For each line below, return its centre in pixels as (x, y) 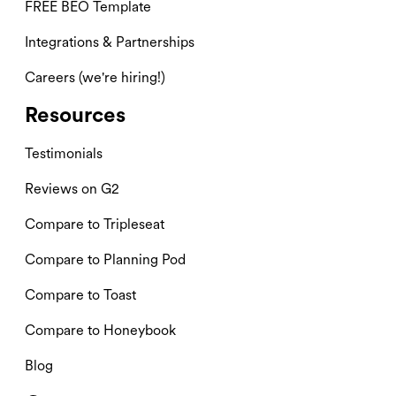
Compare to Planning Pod (105, 259)
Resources (75, 114)
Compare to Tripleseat (95, 224)
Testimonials (64, 153)
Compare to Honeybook (100, 330)
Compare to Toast (80, 294)
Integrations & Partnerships (110, 42)
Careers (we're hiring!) (95, 77)
